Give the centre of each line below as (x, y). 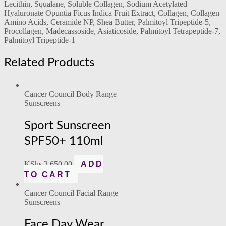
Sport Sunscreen (68, 125)
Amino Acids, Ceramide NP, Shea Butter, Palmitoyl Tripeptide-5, (107, 22)
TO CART (48, 174)
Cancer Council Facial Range (71, 193)
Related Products (49, 62)
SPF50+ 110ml (64, 141)
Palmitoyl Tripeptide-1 (40, 40)
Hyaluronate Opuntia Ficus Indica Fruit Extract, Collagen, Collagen (112, 13)
